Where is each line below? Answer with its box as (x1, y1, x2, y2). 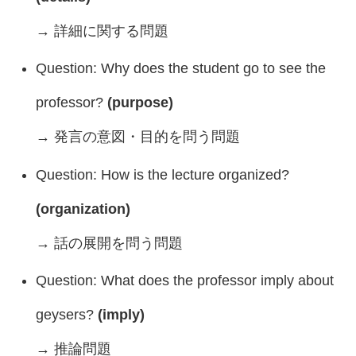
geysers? (35, 307, 98, 323)
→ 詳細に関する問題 (35, 22, 168, 39)
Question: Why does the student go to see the (35, 60, 326, 77)
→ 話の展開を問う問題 (35, 234, 183, 251)
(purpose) (106, 95, 173, 111)
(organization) (35, 200, 130, 217)
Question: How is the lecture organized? (35, 166, 289, 183)
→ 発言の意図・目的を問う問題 (35, 129, 240, 145)
